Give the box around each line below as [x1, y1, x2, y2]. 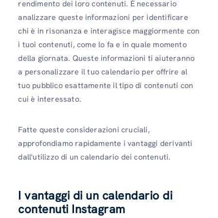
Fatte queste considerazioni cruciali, [18, 125, 150, 135]
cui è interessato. [18, 94, 84, 105]
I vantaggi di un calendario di [18, 187, 173, 203]
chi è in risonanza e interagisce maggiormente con [18, 26, 200, 36]
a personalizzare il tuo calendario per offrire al [18, 67, 188, 77]
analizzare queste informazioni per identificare [18, 12, 188, 23]
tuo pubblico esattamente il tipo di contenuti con [18, 80, 194, 91]
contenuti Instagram [18, 201, 129, 217]
